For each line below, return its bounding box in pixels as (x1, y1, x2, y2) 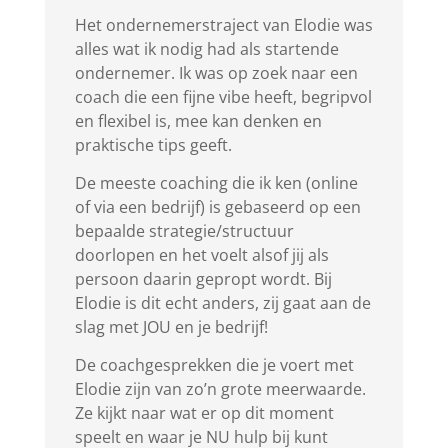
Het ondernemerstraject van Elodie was (74, 14, 373, 37)
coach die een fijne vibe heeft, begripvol (74, 86, 372, 109)
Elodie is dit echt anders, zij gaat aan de (74, 292, 371, 315)
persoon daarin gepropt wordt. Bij (74, 268, 332, 291)
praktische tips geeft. (74, 134, 232, 157)
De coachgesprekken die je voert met (74, 354, 354, 377)
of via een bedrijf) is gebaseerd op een (74, 196, 361, 219)
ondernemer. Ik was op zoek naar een (74, 62, 358, 85)
